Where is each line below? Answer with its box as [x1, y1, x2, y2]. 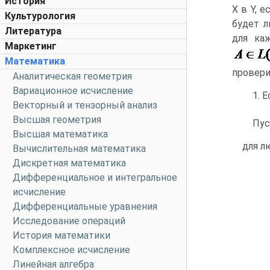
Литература [5, 25, 61, 37]
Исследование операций [13, 215, 125, 227]
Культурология [5, 10, 75, 22]
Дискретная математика [13, 157, 126, 169]
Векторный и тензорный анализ [13, 99, 157, 111]
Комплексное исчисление [13, 244, 130, 256]
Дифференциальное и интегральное [13, 172, 177, 183]
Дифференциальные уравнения [13, 201, 157, 212]
